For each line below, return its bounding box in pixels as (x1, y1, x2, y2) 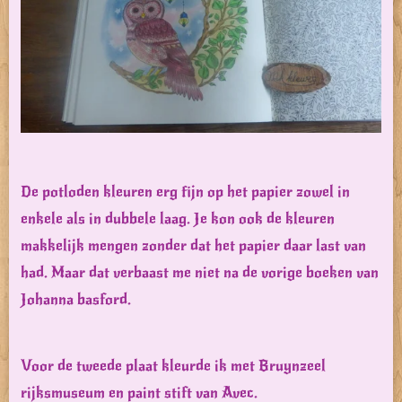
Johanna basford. (21, 289, 131, 309)
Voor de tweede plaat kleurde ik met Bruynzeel (21, 355, 326, 375)
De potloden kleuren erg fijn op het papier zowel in (21, 181, 350, 201)
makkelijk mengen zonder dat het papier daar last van (21, 235, 366, 255)
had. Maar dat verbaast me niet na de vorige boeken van (21, 262, 379, 282)
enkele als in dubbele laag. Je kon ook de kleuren (21, 208, 335, 228)
